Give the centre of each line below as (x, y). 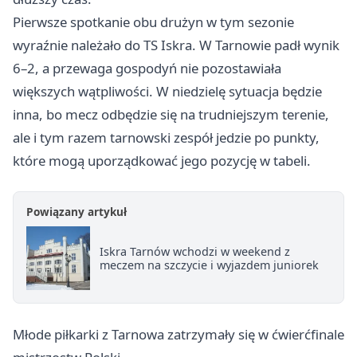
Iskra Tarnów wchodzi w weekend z (195, 252)
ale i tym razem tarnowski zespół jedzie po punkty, (166, 138)
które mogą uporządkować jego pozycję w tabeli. (162, 161)
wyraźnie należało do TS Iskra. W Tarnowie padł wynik (176, 45)
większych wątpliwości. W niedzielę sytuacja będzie (167, 92)
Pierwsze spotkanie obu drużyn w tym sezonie (153, 22)
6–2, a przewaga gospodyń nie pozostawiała (147, 69)
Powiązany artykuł (76, 212)
